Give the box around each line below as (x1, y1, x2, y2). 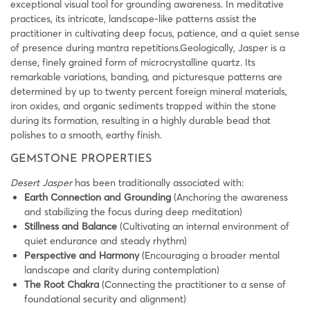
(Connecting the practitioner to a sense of (99, 278, 286, 291)
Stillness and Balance (24, 220, 117, 233)
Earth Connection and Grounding (24, 191, 171, 204)
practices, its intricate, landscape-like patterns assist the (10, 12, 257, 26)
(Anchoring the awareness (171, 191, 288, 204)
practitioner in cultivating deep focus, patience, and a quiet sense (10, 27, 300, 40)
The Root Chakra (24, 278, 99, 291)
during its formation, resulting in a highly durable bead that (10, 114, 271, 127)
